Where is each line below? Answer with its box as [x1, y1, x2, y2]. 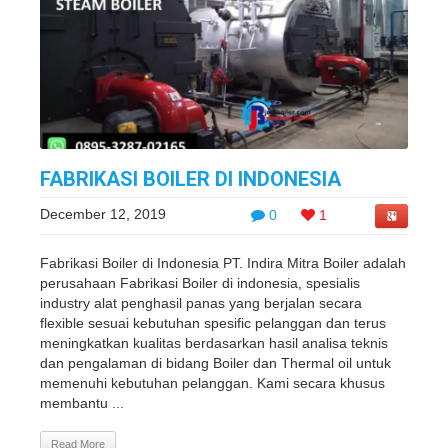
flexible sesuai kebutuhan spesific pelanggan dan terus [40, 315, 386, 331]
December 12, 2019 [40, 206, 166, 222]
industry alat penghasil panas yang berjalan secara [40, 295, 362, 311]
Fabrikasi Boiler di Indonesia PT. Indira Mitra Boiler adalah [40, 255, 406, 271]
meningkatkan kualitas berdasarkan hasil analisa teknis [40, 335, 388, 351]
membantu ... [40, 395, 124, 411]
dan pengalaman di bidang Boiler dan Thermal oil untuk [40, 355, 391, 371]
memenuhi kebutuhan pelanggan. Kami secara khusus [40, 375, 385, 391]
